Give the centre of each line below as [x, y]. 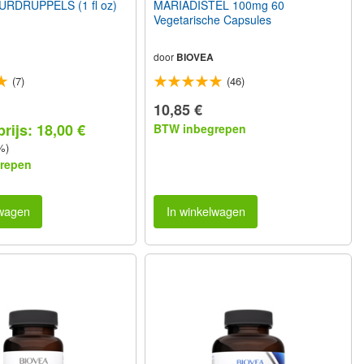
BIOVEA [195, 57]
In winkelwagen [206, 211]
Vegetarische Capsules [213, 20]
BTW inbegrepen [200, 129]
